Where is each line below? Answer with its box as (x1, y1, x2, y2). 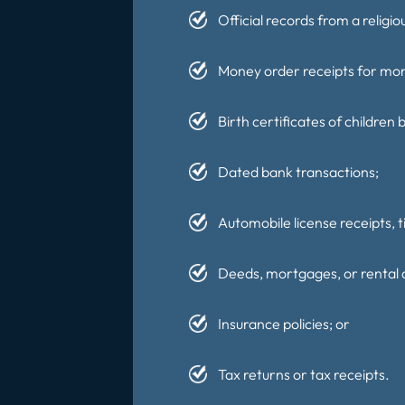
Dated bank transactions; (218, 163, 379, 182)
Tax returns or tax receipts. (218, 365, 390, 384)
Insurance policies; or (218, 315, 350, 334)
